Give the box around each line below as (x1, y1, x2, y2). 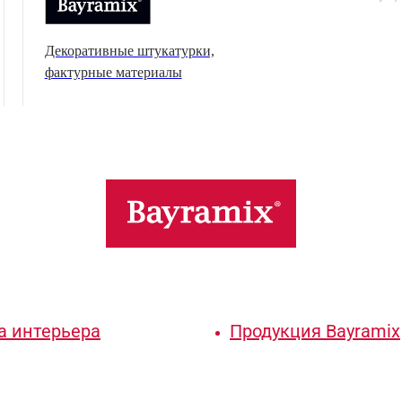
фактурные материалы (44, 65, 182, 81)
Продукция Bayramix (230, 320, 400, 343)
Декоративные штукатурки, (44, 43, 214, 59)
